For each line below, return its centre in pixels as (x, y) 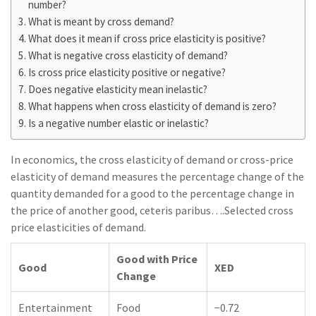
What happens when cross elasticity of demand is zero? (153, 106)
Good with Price (157, 259)
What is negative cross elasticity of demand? (128, 55)
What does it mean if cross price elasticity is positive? (147, 38)
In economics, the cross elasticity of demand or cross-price (152, 159)
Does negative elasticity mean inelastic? (118, 89)
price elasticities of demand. (78, 227)
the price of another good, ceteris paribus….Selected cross (152, 210)
